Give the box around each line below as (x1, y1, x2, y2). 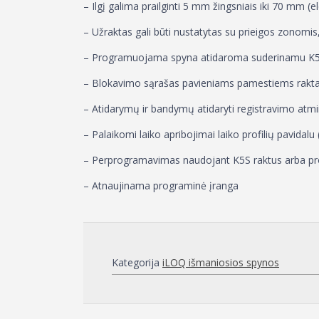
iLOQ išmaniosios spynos (162, 256, 279, 269)
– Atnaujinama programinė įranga (83, 179, 239, 192)
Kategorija (112, 256, 162, 269)
